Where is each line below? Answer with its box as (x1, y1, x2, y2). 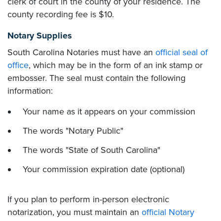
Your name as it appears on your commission (23, 106, 195, 117)
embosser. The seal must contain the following (7, 73, 185, 83)
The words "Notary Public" (23, 125, 123, 136)
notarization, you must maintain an (7, 207, 142, 218)
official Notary (142, 207, 194, 218)
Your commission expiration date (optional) (23, 164, 184, 175)
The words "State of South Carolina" (23, 145, 160, 155)
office (7, 60, 29, 71)
